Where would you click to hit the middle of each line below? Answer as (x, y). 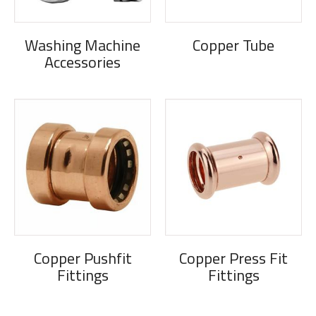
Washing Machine (83, 45)
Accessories (83, 62)
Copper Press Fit (233, 259)
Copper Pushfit (83, 259)
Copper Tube (233, 45)
